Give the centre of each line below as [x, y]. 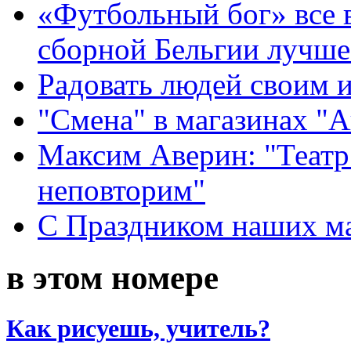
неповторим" [121, 190]
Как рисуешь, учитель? [138, 328]
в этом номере [112, 277]
